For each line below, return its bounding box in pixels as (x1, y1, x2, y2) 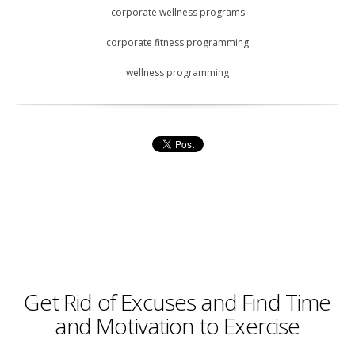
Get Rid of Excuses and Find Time (24, 286, 331, 317)
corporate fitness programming (106, 35, 249, 49)
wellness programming (126, 65, 229, 79)
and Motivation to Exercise (55, 310, 300, 341)
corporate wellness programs (110, 5, 245, 19)
